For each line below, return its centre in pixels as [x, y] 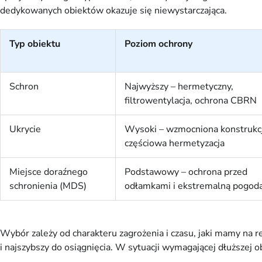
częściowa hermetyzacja [175, 144]
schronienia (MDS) [48, 186]
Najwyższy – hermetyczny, [179, 87]
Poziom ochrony [158, 44]
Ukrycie [25, 130]
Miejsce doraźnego [49, 172]
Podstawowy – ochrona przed [186, 172]
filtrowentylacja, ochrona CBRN [191, 101]
